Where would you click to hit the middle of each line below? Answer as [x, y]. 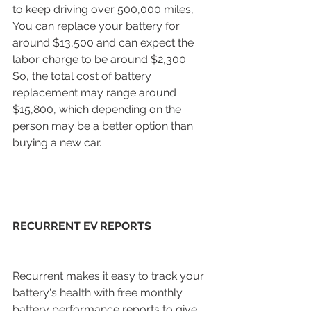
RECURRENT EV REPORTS [82, 226]
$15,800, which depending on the [98, 109]
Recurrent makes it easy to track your [110, 276]
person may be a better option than [104, 126]
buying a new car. [58, 142]
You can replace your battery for [98, 26]
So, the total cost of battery [83, 76]
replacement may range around [96, 92]
